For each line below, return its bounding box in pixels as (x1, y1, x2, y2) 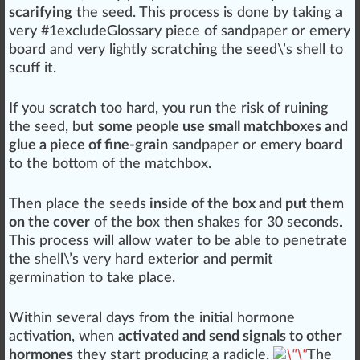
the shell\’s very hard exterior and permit (9, 252, 273, 268)
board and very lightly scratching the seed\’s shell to (9, 43, 343, 58)
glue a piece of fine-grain (9, 138, 168, 153)
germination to (9, 271, 107, 286)
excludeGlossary (57, 24, 166, 39)
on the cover (9, 215, 90, 231)
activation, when (9, 329, 118, 345)
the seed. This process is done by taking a (72, 6, 342, 21)
